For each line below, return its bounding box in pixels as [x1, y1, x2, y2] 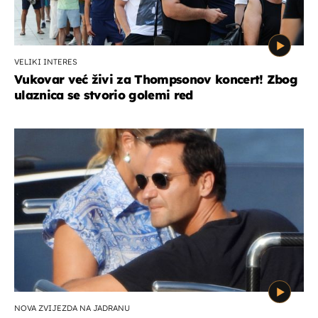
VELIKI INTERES [14, 57, 77, 67]
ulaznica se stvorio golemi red [14, 87, 193, 103]
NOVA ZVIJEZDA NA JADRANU [14, 303, 130, 314]
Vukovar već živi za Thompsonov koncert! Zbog [14, 72, 298, 87]
